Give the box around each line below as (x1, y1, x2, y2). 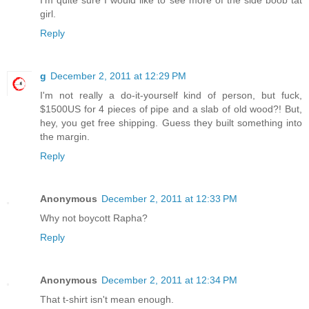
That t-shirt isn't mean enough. (40, 293, 174, 305)
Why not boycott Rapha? (40, 212, 148, 223)
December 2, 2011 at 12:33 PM (101, 192, 237, 204)
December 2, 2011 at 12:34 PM (101, 274, 237, 286)
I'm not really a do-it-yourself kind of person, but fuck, (40, 89, 302, 101)
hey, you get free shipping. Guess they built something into (40, 117, 302, 128)
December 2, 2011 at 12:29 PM (50, 70, 186, 81)
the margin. (40, 130, 90, 142)
